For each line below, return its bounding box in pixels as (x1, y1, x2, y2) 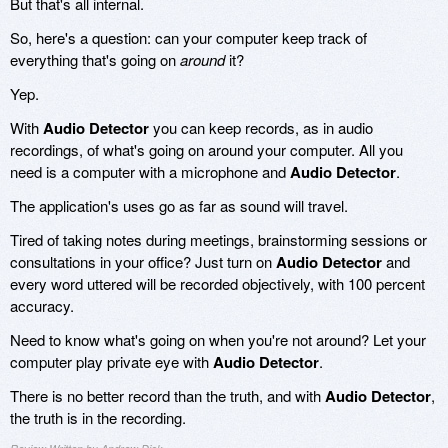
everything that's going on (10, 49, 180, 71)
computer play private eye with (10, 351, 213, 373)
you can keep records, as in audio (149, 117, 373, 139)
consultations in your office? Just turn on (10, 251, 276, 273)
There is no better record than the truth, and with (10, 385, 325, 407)
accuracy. (10, 295, 74, 317)
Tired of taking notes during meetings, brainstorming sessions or (10, 229, 427, 251)
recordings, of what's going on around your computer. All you (10, 139, 403, 161)
